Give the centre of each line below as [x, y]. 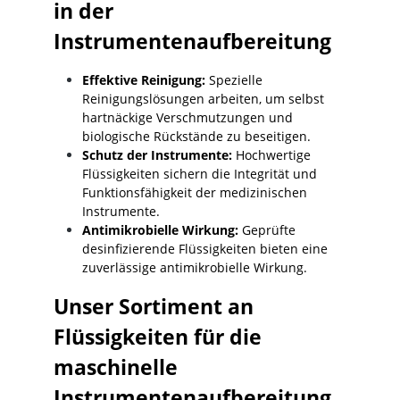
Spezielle [234, 80]
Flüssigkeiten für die [158, 337]
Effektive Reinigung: [144, 80]
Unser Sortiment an [154, 307]
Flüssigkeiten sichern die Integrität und [200, 174]
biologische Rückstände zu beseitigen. [196, 137]
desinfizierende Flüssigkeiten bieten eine [205, 249]
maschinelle [116, 367]
